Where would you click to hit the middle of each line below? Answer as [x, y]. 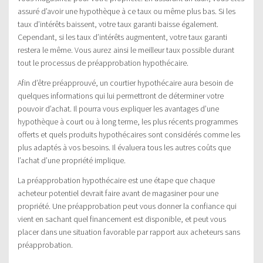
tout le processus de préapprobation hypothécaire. [103, 63]
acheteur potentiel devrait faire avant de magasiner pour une [118, 193]
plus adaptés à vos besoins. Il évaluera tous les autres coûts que [124, 148]
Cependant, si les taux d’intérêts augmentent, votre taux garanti [122, 37]
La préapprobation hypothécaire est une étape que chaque [116, 181]
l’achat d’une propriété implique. [72, 161]
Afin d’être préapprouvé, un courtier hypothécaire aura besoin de [125, 83]
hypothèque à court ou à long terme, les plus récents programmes [128, 122]
